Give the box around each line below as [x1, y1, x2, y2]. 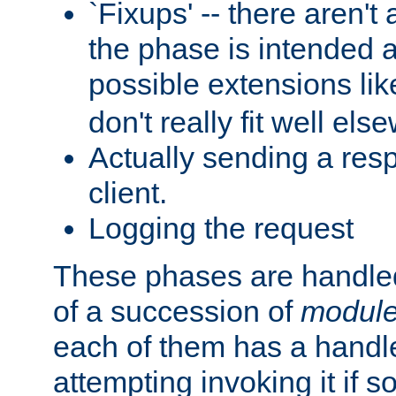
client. [88, 175, 167, 209]
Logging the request [88, 210, 354, 245]
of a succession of [53, 293, 301, 328]
